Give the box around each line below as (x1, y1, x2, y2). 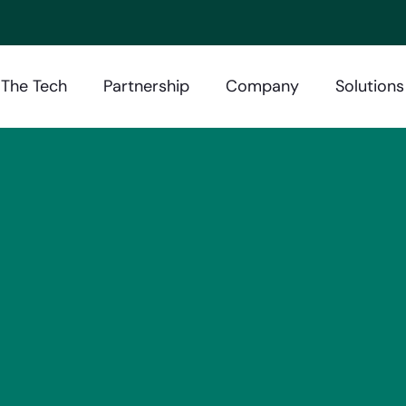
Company (226, 75, 299, 97)
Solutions (335, 75, 404, 97)
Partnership (103, 75, 189, 97)
